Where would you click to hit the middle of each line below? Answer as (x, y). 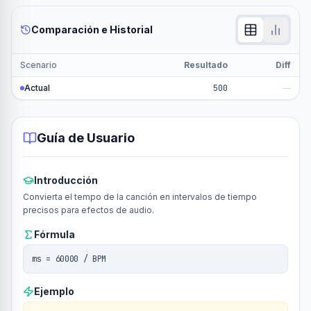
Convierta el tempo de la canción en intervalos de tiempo (140, 197)
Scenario (39, 65)
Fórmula (54, 234)
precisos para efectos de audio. (89, 210)
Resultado (206, 65)
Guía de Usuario (86, 138)
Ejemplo (54, 291)
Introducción (66, 180)
